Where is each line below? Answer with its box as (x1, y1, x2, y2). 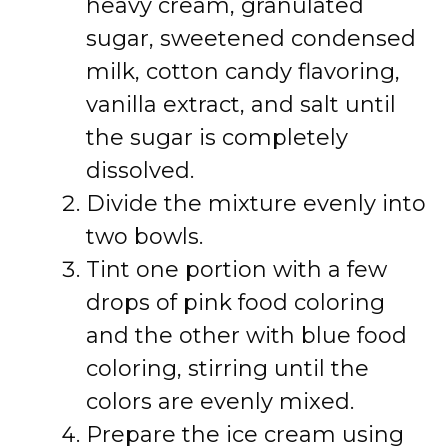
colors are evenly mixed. (86, 388, 354, 415)
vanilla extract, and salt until (86, 91, 396, 118)
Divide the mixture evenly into (86, 190, 426, 217)
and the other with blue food (86, 322, 407, 349)
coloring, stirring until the (86, 355, 369, 382)
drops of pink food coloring (86, 289, 385, 316)
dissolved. (86, 157, 194, 184)
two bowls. (86, 223, 203, 250)
